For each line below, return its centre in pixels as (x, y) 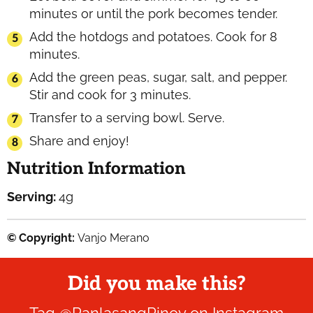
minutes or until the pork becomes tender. (153, 13)
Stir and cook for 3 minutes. (110, 94)
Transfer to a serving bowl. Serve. (127, 117)
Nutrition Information (96, 168)
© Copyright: (42, 238)
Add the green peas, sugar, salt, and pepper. (158, 77)
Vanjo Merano (114, 238)
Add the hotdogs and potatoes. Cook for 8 (153, 36)
